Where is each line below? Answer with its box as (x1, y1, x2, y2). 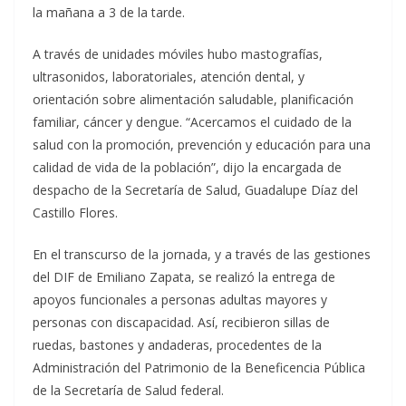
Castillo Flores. (33, 204, 118, 222)
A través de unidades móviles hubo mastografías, (33, 45, 323, 63)
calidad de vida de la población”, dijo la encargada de (33, 159, 342, 177)
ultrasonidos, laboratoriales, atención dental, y (33, 68, 304, 86)
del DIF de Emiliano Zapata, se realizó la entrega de (33, 268, 335, 286)
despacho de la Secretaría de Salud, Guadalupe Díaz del (33, 181, 358, 199)
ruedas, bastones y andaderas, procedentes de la (33, 336, 322, 354)
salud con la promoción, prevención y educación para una (33, 136, 371, 154)
